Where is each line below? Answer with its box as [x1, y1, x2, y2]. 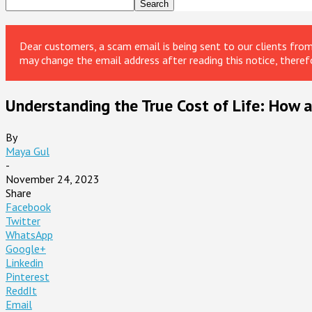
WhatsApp [6, 227, 53, 242]
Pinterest [6, 269, 49, 283]
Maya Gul [6, 143, 49, 158]
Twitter [6, 213, 40, 228]
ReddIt [6, 283, 37, 297]
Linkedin [6, 255, 43, 270]
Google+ [6, 241, 46, 256]
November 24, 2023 [6, 171, 100, 186]
